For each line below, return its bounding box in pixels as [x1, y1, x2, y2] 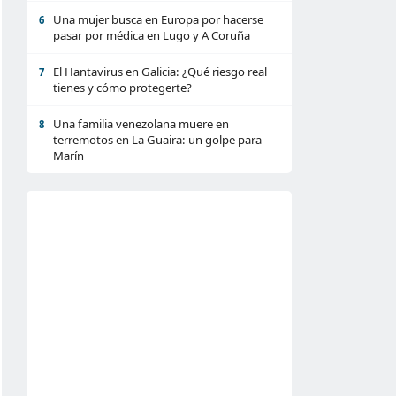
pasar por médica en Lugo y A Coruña [53, 27, 250, 43]
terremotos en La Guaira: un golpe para [53, 132, 262, 148]
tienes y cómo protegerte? [53, 80, 192, 95]
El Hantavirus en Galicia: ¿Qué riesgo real [53, 64, 267, 80]
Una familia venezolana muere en [53, 116, 229, 132]
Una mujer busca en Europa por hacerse [53, 11, 263, 27]
